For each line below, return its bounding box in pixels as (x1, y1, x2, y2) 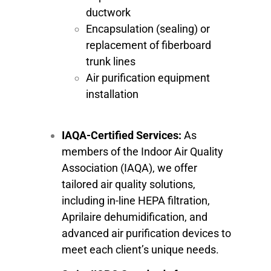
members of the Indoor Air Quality (62, 145, 223, 158)
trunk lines (86, 54, 135, 68)
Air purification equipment (86, 71, 210, 84)
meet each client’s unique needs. (62, 243, 219, 256)
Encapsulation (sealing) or (86, 22, 210, 35)
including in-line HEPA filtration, (62, 194, 210, 207)
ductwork (86, 5, 131, 19)
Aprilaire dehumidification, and (62, 210, 207, 223)
